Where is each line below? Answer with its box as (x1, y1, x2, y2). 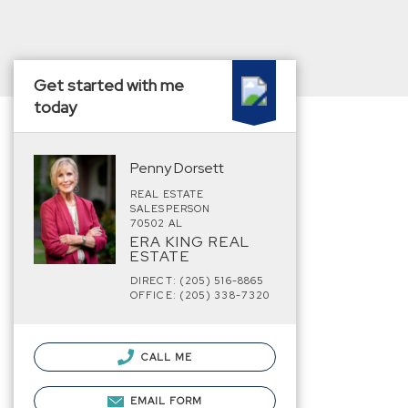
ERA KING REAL (130, 232, 250, 251)
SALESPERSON (130, 202, 211, 215)
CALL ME (138, 351, 192, 363)
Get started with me (34, 75, 184, 96)
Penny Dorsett (130, 158, 224, 178)
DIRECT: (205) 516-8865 (130, 274, 265, 287)
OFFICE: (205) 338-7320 (130, 289, 270, 301)
